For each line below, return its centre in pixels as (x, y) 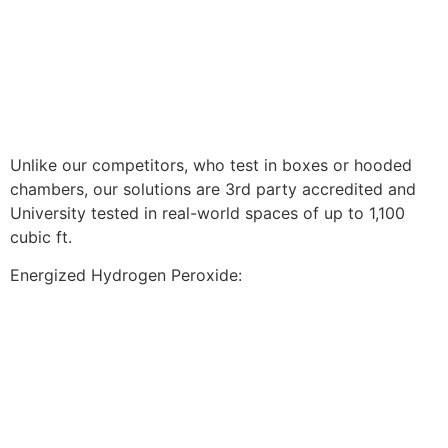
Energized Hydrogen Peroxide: (126, 275)
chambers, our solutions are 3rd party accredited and (213, 188)
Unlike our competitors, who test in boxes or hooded (211, 164)
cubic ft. (41, 236)
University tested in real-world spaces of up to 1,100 (207, 212)
